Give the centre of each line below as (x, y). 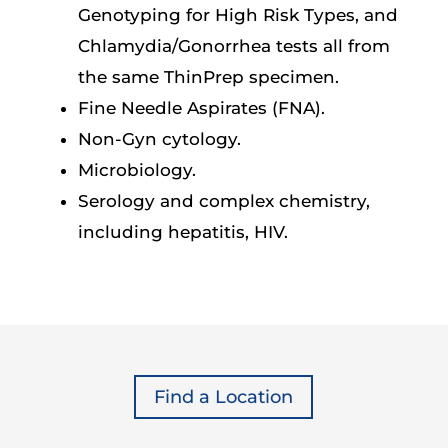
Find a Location (224, 396)
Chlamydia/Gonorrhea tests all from (234, 45)
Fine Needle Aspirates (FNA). (202, 107)
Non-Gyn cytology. (160, 138)
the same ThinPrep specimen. (209, 76)
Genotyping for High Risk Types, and (238, 14)
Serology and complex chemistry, (224, 200)
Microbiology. (137, 169)
